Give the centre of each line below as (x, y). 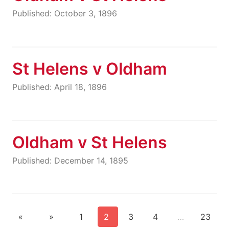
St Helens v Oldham (90, 69)
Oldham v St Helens (90, 142)
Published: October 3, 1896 (65, 14)
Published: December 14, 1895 (70, 160)
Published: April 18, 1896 (60, 87)
